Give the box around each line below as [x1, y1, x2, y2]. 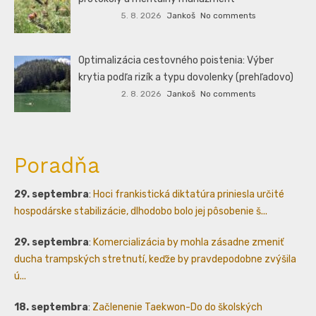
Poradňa [14, 152, 99, 178]
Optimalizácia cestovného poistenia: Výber [78, 54, 274, 67]
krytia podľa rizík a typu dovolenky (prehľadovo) [78, 71, 294, 84]
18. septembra [14, 300, 88, 313]
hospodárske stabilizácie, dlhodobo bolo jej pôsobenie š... [14, 205, 267, 217]
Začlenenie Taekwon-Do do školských [92, 300, 262, 313]
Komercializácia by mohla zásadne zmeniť [93, 236, 284, 248]
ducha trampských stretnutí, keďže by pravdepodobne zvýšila [14, 253, 296, 265]
